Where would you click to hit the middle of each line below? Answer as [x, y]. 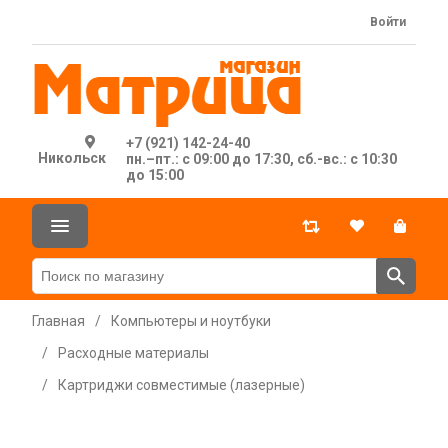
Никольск [72, 158]
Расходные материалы [133, 353]
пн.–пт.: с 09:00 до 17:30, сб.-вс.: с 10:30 [262, 159]
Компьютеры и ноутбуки [191, 321]
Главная [58, 321]
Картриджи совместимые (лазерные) [181, 385]
